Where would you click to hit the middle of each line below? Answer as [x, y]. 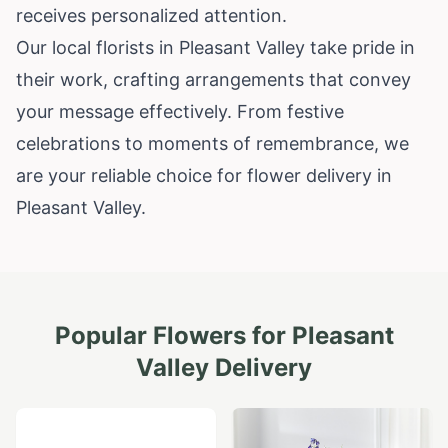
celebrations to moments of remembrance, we [212, 143]
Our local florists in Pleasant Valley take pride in [215, 47]
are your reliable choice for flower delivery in [204, 175]
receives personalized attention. [151, 15]
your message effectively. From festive [180, 111]
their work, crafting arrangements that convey [213, 79]
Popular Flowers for [173, 335]
